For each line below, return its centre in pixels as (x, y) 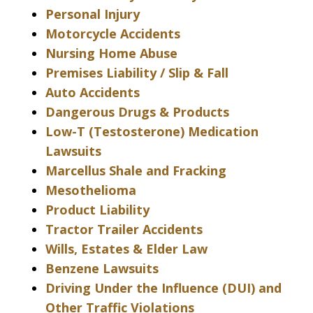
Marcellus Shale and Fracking (136, 170)
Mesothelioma (91, 190)
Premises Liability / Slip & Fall (137, 72)
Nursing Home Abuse (111, 53)
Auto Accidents (93, 92)
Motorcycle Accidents (113, 33)
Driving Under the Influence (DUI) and (163, 287)
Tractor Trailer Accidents (124, 229)
